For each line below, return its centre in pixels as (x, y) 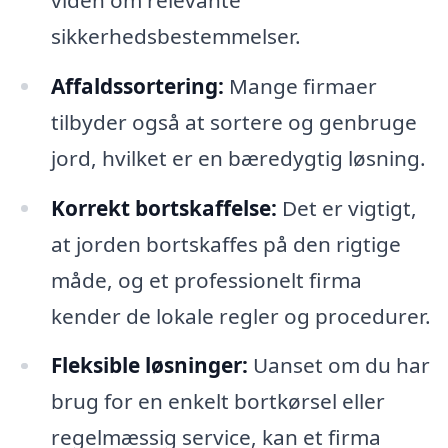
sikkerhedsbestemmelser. (175, 35)
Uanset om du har (338, 365)
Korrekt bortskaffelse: (163, 207)
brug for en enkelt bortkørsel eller (217, 401)
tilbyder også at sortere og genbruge (233, 121)
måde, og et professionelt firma (206, 279)
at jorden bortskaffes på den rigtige (225, 243)
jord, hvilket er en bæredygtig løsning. (238, 157)
